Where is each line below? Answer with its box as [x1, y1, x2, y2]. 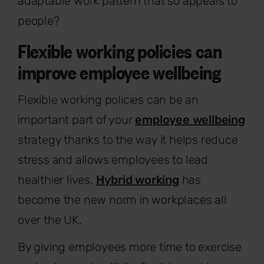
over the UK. [18, 212, 82, 227]
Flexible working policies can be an [18, 92, 199, 107]
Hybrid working [95, 172, 179, 187]
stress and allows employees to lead [18, 152, 208, 167]
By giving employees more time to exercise [18, 239, 242, 254]
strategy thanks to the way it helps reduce [18, 132, 238, 147]
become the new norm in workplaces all [18, 192, 227, 207]
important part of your [18, 112, 136, 127]
